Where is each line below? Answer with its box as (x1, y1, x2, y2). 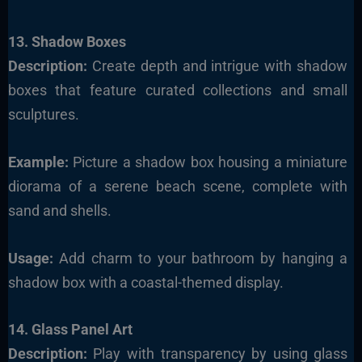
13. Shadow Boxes (7, 33, 126, 51)
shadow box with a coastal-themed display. (7, 273, 284, 291)
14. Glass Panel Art (7, 321, 133, 339)
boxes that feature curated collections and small (7, 82, 348, 99)
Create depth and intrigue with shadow (86, 57, 348, 75)
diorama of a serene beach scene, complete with (7, 177, 348, 195)
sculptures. (7, 106, 79, 124)
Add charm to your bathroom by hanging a (53, 249, 348, 267)
